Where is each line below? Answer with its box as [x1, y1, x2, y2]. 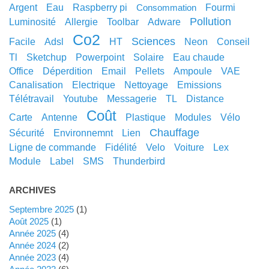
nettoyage [131, 79, 168, 90]
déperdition [49, 65, 92, 76]
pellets [141, 65, 165, 76]
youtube [68, 92, 98, 104]
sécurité [15, 127, 44, 138]
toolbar [111, 16, 139, 27]
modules [182, 111, 211, 122]
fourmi [211, 1, 235, 13]
